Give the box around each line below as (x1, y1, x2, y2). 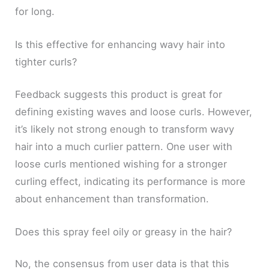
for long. (15, 5, 55, 17)
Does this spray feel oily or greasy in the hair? (15, 225, 232, 238)
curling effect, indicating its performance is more (15, 175, 246, 187)
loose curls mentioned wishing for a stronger (15, 157, 228, 170)
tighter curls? (15, 56, 77, 68)
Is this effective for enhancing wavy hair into (15, 38, 226, 51)
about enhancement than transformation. (15, 192, 210, 205)
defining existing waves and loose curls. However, (15, 105, 253, 118)
